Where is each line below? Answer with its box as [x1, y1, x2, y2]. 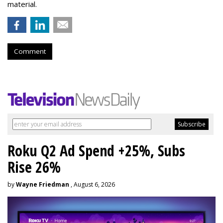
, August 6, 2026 [69, 180, 115, 189]
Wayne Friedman [16, 180, 69, 189]
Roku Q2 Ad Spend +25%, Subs [7, 140, 185, 161]
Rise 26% [7, 157, 61, 178]
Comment [14, 47, 46, 56]
